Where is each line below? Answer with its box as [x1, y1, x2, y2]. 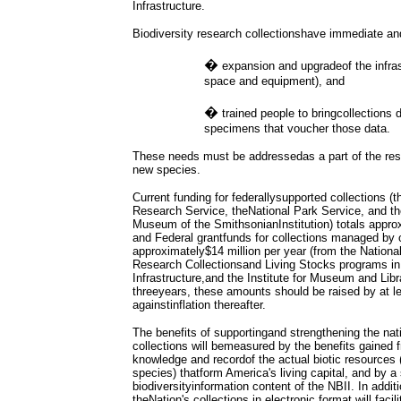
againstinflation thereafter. [132, 298, 266, 311]
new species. [132, 163, 200, 176]
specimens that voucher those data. [204, 122, 390, 135]
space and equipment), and [204, 74, 345, 88]
